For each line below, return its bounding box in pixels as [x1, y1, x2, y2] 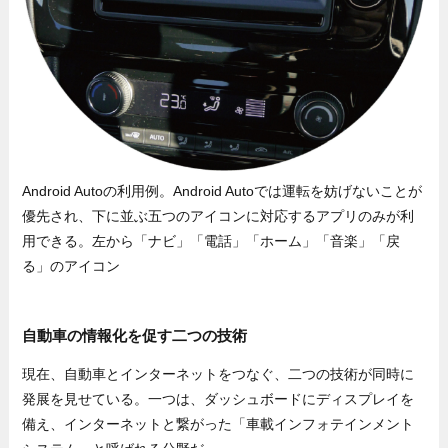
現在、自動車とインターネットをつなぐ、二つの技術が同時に [22, 365, 415, 382]
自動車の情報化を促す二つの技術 [22, 327, 248, 345]
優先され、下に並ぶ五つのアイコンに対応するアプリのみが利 [22, 208, 415, 225]
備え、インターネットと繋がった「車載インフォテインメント [22, 415, 415, 432]
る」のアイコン [22, 258, 121, 275]
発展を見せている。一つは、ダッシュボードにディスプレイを [22, 390, 415, 407]
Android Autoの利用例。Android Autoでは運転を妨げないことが [22, 183, 423, 200]
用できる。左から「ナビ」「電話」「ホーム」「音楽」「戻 [22, 233, 401, 250]
